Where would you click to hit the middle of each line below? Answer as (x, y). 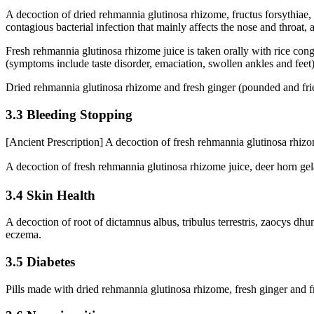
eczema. (23, 235)
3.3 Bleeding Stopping (69, 115)
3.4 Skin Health (50, 195)
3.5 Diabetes (40, 262)
